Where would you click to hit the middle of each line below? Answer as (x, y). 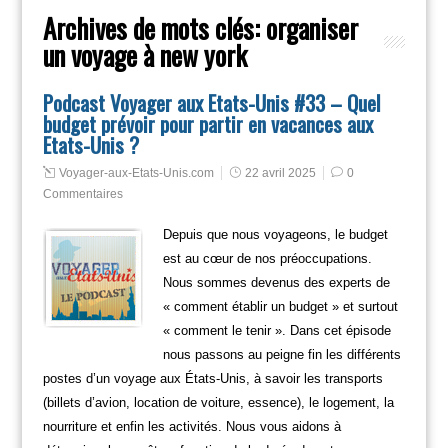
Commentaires (82, 193)
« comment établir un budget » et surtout (280, 306)
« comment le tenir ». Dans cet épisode (276, 330)
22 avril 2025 (280, 172)
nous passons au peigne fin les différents (281, 354)
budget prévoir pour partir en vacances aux (207, 123)
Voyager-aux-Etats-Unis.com (136, 172)
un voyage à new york (144, 54)
